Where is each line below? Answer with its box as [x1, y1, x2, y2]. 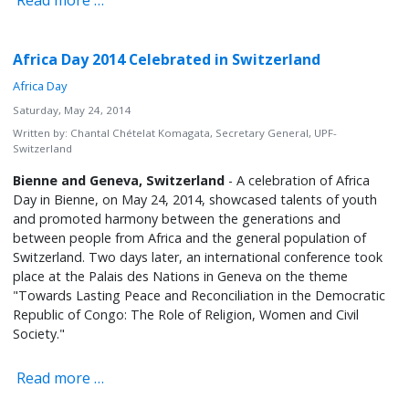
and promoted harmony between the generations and [13, 210, 341, 228]
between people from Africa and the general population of [13, 229, 367, 247]
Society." [13, 325, 66, 343]
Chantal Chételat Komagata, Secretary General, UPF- [70, 126, 338, 141]
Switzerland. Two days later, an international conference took [13, 248, 383, 267]
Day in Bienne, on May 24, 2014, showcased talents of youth [13, 191, 378, 209]
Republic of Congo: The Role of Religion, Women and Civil [13, 306, 360, 324]
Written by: [13, 126, 71, 141]
